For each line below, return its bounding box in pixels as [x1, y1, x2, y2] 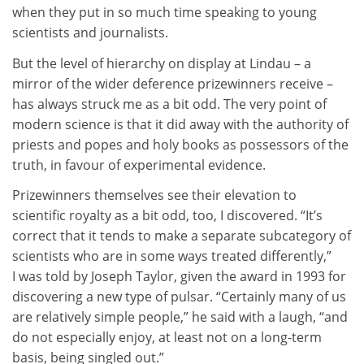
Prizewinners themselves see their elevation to [12, 186, 297, 205]
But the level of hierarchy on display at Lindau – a [12, 54, 311, 72]
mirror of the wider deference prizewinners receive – [12, 74, 333, 93]
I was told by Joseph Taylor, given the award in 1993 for [12, 267, 346, 286]
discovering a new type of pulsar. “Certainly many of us [12, 288, 346, 306]
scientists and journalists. [12, 24, 168, 42]
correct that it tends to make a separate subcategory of [12, 227, 351, 245]
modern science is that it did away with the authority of [12, 115, 349, 133]
